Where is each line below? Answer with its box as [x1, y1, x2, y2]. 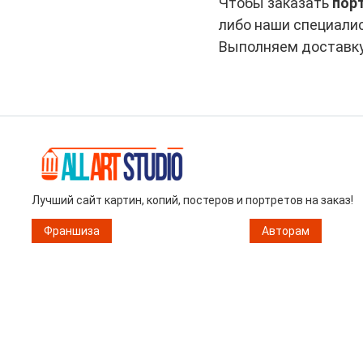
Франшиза [44, 224, 100, 237]
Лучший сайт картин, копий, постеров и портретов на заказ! [32, 193, 353, 207]
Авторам [261, 224, 310, 237]
